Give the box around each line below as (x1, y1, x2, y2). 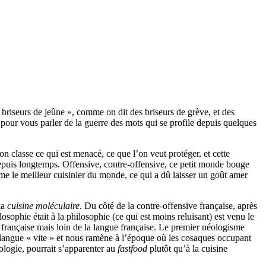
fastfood (118, 243, 147, 254)
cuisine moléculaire (7, 200, 80, 211)
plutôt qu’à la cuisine (147, 243, 227, 254)
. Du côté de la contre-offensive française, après (80, 200, 257, 211)
